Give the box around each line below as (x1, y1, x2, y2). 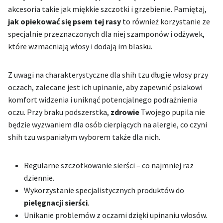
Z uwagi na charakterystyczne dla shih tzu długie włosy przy (8, 70, 208, 80)
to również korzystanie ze (121, 16, 210, 27)
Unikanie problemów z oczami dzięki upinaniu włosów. (24, 210, 207, 221)
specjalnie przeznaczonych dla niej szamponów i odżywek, (8, 29, 205, 39)
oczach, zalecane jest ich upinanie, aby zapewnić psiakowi (8, 82, 203, 93)
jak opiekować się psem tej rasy (8, 16, 121, 27)
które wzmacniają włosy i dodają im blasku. (8, 41, 152, 52)
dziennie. (24, 173, 54, 183)
